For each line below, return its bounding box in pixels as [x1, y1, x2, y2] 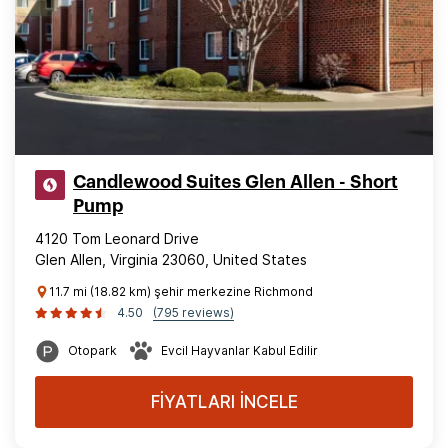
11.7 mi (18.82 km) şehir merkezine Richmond [49, 284, 313, 299]
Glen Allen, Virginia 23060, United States [35, 251, 307, 268]
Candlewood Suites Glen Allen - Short [73, 173, 398, 191]
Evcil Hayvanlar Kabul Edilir [161, 343, 318, 358]
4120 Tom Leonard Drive [35, 230, 199, 247]
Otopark [68, 343, 117, 358]
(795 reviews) [153, 305, 234, 320]
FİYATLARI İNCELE [150, 392, 298, 412]
